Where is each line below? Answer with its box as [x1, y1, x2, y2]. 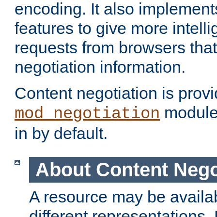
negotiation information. [15, 58, 186, 77]
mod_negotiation [15, 105, 160, 124]
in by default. [15, 124, 108, 143]
